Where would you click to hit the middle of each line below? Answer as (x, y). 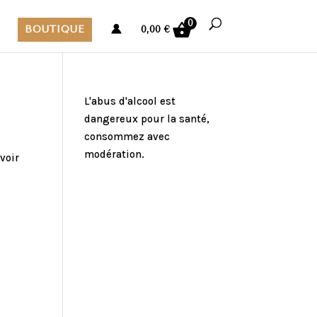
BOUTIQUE (54, 29)
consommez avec (127, 137)
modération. (115, 154)
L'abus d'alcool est (130, 101)
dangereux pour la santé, (147, 119)
